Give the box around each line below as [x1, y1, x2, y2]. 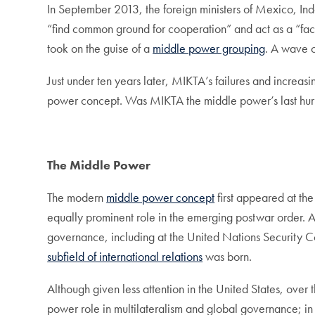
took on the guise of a [47, 40, 153, 57]
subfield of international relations [47, 248, 203, 265]
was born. [202, 248, 252, 265]
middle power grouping [153, 40, 266, 57]
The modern [47, 189, 107, 206]
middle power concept [106, 189, 215, 206]
